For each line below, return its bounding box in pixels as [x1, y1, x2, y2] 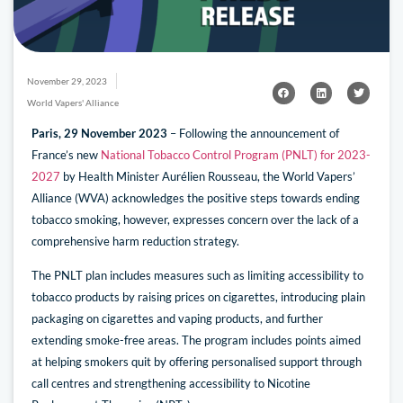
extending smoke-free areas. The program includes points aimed [31, 333, 361, 348]
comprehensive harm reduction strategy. [31, 234, 239, 248]
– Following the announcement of [167, 126, 339, 140]
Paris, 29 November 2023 [31, 126, 167, 140]
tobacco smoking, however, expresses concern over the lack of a [31, 212, 359, 227]
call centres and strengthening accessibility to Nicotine [31, 376, 310, 391]
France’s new [31, 148, 101, 162]
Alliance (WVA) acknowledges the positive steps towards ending [31, 191, 360, 205]
